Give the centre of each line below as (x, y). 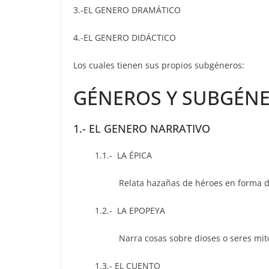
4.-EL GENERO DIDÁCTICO (125, 38)
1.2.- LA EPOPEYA (119, 211)
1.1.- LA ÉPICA (113, 156)
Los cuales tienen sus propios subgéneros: (159, 65)
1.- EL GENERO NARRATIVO (142, 129)
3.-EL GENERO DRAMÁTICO (127, 10)
